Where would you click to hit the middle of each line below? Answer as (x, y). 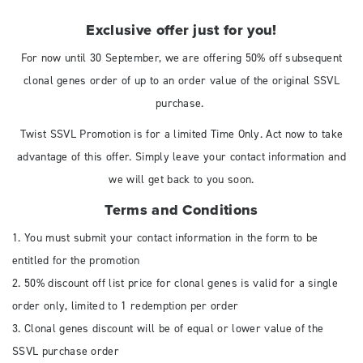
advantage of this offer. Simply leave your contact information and (181, 157)
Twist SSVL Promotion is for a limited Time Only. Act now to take (181, 135)
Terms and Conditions (181, 210)
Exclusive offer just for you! (181, 30)
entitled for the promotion (76, 261)
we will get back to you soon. (181, 180)
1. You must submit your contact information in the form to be (165, 238)
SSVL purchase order (66, 352)
